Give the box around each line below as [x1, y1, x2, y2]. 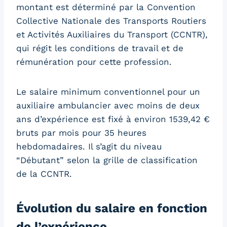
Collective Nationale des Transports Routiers [16, 15, 206, 26]
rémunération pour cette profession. [16, 56, 172, 67]
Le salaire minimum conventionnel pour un [16, 86, 200, 97]
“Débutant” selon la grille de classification [16, 155, 198, 165]
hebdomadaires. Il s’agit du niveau [16, 141, 162, 152]
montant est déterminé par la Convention [16, 2, 196, 12]
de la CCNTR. [16, 168, 72, 179]
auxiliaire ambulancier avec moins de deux [16, 100, 200, 110]
